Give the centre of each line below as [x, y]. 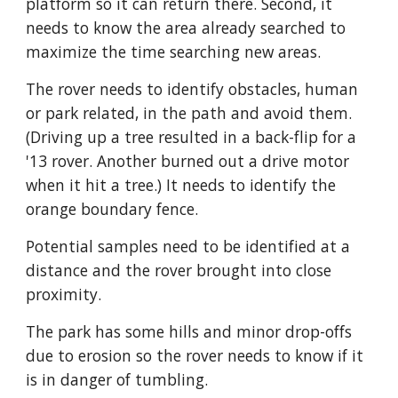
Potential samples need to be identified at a [188, 246]
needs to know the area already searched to [186, 28]
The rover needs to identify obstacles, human [192, 89]
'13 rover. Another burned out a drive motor [188, 161]
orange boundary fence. [115, 209]
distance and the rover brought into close [179, 270]
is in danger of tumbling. [119, 379]
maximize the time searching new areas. [176, 52]
